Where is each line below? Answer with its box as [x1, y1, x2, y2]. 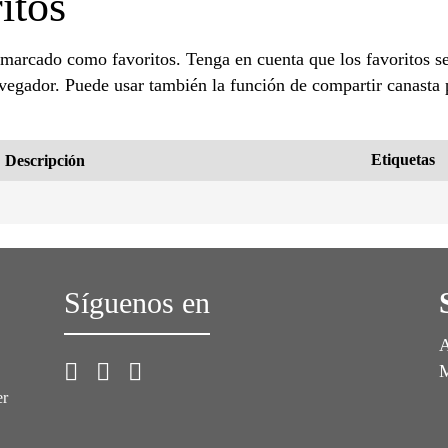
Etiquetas [371, 150, 435, 168]
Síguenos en [63, 285, 210, 320]
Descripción [5, 151, 85, 169]
